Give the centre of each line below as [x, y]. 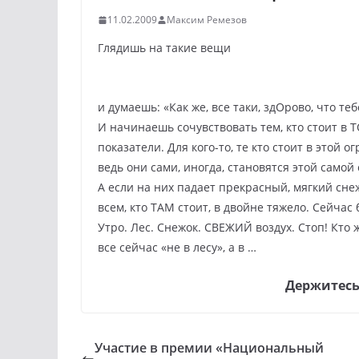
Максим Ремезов [207, 20]
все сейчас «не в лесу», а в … [177, 247]
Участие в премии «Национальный [209, 348]
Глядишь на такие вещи [164, 48]
